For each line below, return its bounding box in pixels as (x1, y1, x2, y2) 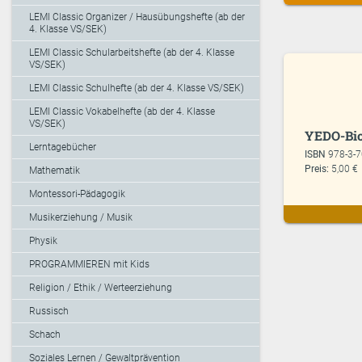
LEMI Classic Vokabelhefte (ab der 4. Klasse (29, 106, 215, 118)
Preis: (305, 163, 330, 175)
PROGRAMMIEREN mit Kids (29, 259, 149, 271)
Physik (29, 235, 57, 247)
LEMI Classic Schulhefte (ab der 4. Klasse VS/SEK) (29, 82, 244, 95)
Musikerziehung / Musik (29, 212, 133, 224)
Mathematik (29, 165, 80, 177)
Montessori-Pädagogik (29, 188, 125, 200)
